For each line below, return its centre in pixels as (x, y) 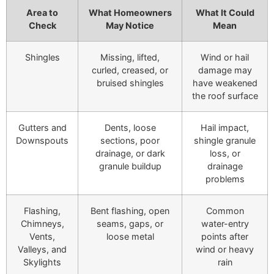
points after (225, 236)
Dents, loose (130, 127)
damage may (225, 70)
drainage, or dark (130, 153)
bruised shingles (130, 83)
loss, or (225, 153)
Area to (42, 12)
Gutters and (42, 127)
